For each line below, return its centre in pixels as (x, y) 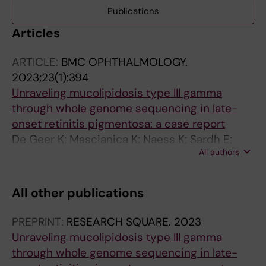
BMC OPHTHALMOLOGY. (124, 62)
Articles (36, 33)
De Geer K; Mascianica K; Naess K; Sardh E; (122, 139)
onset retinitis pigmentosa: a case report (118, 124)
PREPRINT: (39, 222)
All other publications (78, 193)
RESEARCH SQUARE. (120, 222)
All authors (219, 152)
